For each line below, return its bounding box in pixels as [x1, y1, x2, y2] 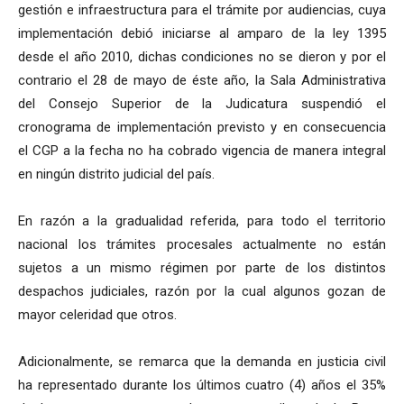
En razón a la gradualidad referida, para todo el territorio [18, 213, 386, 229]
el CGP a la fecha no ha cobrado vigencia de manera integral [18, 142, 386, 159]
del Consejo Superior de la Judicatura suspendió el [18, 96, 386, 112]
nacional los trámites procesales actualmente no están [18, 236, 386, 252]
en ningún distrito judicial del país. [18, 166, 215, 182]
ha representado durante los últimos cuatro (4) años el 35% [18, 377, 386, 393]
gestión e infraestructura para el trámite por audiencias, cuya [18, 2, 386, 18]
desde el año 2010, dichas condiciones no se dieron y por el [18, 49, 386, 65]
